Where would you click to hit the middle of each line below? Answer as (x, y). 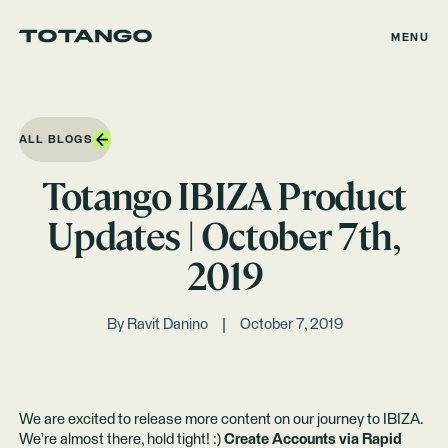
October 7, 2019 (291, 325)
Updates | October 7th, (224, 236)
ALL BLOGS (55, 139)
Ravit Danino (168, 325)
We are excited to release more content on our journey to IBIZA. (220, 419)
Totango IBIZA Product (224, 196)
